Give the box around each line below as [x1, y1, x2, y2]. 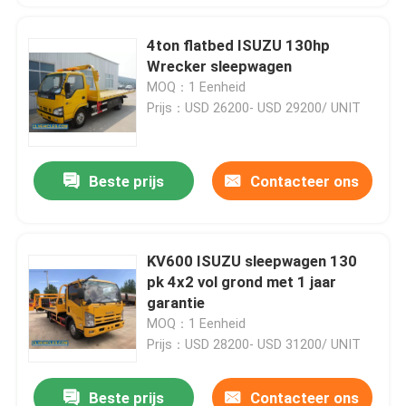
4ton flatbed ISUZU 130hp [147, 35, 331, 54]
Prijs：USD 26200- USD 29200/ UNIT [147, 100, 362, 115]
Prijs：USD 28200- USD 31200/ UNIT [147, 337, 362, 353]
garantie [147, 294, 206, 313]
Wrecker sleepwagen [147, 56, 293, 75]
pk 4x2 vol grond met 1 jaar [147, 273, 337, 292]
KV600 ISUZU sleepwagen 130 [147, 252, 358, 271]
